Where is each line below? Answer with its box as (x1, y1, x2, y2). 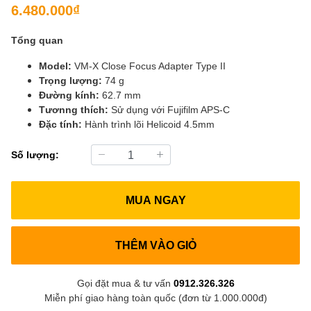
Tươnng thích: (39, 103, 108, 115)
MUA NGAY (125, 193, 186, 207)
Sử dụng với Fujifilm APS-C (108, 103, 230, 115)
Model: (39, 59, 72, 72)
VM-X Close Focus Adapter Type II (72, 59, 226, 72)
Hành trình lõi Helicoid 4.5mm (82, 117, 215, 130)
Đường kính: (39, 88, 99, 101)
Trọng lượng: (39, 74, 102, 86)
